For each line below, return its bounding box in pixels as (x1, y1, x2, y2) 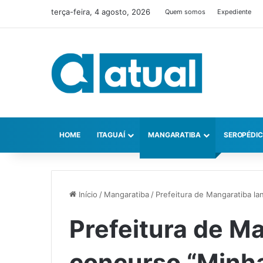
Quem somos (165, 8, 205, 16)
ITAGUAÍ (96, 130, 125, 140)
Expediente (217, 8, 251, 16)
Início (76, 190, 97, 200)
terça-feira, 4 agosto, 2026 (51, 7, 150, 16)
